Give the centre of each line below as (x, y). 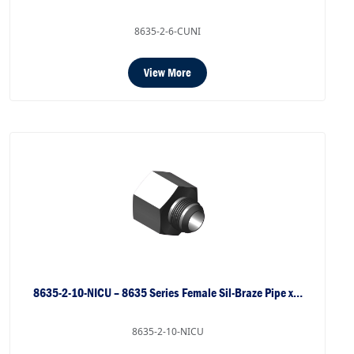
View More (168, 73)
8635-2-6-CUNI (168, 32)
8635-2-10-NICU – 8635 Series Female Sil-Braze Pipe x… (168, 293)
